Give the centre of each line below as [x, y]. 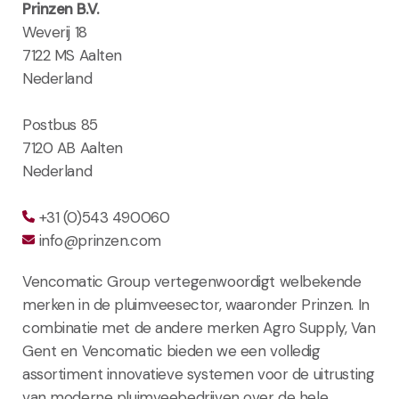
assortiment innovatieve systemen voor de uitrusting [199, 375]
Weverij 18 [55, 33]
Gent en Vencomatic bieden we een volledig [171, 351]
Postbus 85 [60, 125]
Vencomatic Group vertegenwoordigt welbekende [192, 282]
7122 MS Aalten [73, 56]
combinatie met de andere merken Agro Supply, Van [199, 328]
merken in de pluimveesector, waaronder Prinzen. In [196, 305]
